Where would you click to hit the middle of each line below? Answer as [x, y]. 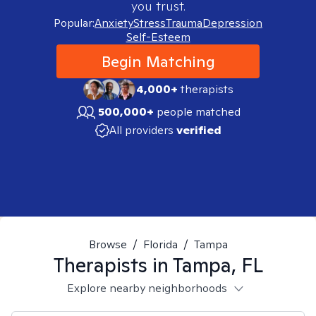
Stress [150, 23]
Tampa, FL [218, 265]
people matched [199, 112]
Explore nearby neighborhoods [147, 288]
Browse [108, 244]
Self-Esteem [158, 37]
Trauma [184, 23]
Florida [160, 244]
